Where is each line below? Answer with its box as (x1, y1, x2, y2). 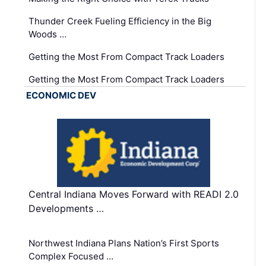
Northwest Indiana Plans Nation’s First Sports (28, 237, 219, 249)
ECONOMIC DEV (26, 89, 96, 101)
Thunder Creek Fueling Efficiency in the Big (28, 15, 211, 27)
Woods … (28, 28, 66, 40)
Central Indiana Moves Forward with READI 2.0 (28, 188, 239, 201)
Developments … (28, 202, 104, 215)
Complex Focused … (28, 251, 113, 262)
